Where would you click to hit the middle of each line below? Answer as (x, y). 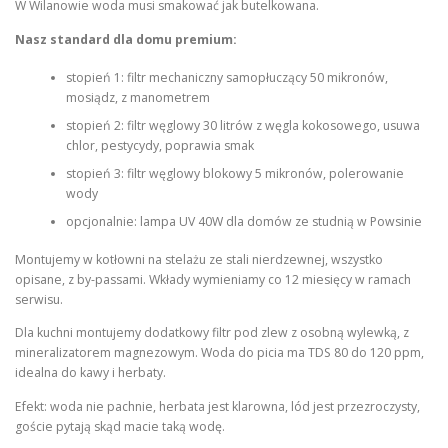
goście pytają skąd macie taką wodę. (120, 426)
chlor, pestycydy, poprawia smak (159, 145)
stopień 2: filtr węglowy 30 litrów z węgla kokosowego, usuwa (242, 125)
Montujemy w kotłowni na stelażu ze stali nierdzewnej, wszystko (199, 260)
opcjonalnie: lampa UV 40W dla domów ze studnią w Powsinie (243, 221)
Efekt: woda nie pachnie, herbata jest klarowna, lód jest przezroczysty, (217, 406)
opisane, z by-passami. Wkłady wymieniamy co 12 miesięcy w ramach (213, 280)
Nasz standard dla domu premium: (126, 39)
